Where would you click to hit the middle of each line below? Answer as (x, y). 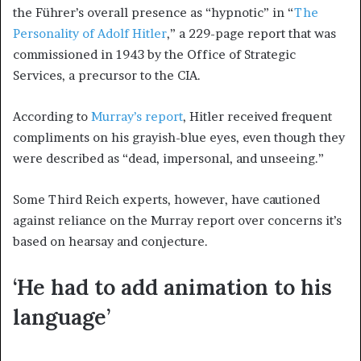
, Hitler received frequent (257, 116)
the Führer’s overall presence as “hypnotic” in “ (154, 12)
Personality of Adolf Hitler (90, 33)
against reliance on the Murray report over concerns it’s (177, 220)
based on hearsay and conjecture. (110, 241)
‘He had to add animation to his (172, 286)
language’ (62, 316)
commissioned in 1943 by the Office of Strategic (154, 54)
